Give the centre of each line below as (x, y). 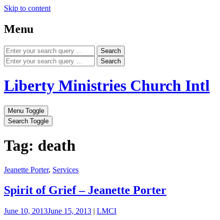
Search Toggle (28, 121)
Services (66, 169)
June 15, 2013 (69, 211)
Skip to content (27, 8)
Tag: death (40, 146)
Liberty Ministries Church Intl (107, 86)
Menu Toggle (26, 110)
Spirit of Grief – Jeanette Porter (85, 190)
